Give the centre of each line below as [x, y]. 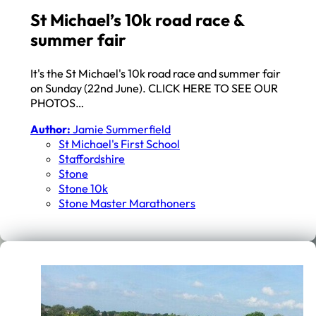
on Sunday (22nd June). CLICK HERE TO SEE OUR [154, 88]
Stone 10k [84, 188]
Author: [51, 129]
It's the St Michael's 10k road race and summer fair [156, 73]
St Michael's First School [120, 144]
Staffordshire [92, 158]
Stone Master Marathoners [127, 203]
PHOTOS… [57, 103]
